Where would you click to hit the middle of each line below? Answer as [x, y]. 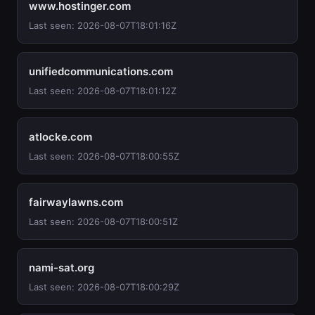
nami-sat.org [62, 268]
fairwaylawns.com [76, 202]
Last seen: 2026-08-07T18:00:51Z [103, 221]
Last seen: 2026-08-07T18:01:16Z [103, 25]
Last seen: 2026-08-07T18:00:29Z [104, 287]
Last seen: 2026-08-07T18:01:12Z [103, 91]
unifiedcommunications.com [101, 71]
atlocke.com [60, 137]
